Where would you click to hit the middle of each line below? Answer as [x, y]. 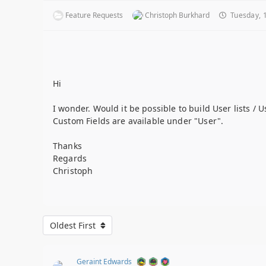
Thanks [67, 145]
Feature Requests [94, 15]
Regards [70, 158]
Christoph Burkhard [177, 15]
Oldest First [74, 226]
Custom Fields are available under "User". [138, 121]
